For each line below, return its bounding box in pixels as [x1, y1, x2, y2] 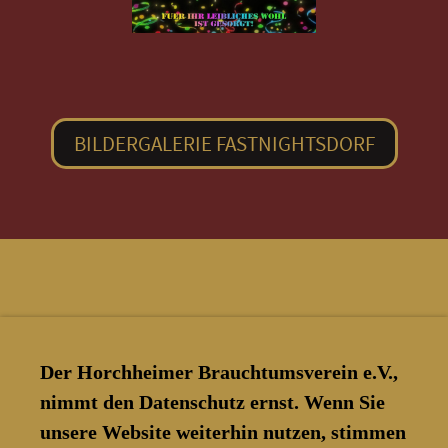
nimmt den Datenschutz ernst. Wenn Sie [40, 390, 385, 413]
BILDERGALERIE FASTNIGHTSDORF [73, 129, 375, 157]
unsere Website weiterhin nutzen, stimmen [40, 420, 406, 443]
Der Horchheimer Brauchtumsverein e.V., [40, 360, 398, 383]
